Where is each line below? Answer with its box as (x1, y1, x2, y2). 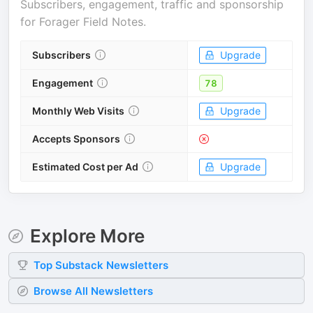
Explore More (29, 225, 145, 247)
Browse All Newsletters (34, 284, 153, 298)
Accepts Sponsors (32, 133, 120, 145)
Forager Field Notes (39, 15, 143, 29)
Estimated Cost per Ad (32, 161, 138, 173)
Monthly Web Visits (32, 105, 124, 117)
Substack (55, 259, 103, 272)
